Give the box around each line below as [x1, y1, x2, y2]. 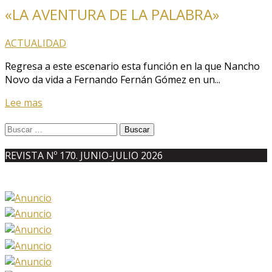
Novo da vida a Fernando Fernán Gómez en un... [5, 72, 220, 86]
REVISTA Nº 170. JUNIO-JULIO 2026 [5, 149, 163, 163]
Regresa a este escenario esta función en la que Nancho [5, 59, 260, 73]
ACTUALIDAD [5, 36, 66, 50]
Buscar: [4, 121, 38, 135]
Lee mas [5, 95, 42, 109]
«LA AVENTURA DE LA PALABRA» [5, 4, 219, 24]
